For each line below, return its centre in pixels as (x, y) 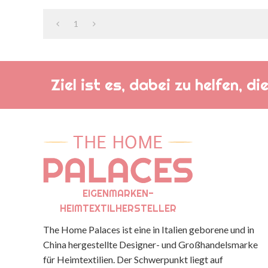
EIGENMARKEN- (118, 193)
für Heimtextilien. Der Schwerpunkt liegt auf (133, 259)
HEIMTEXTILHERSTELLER (118, 208)
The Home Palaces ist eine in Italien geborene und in (149, 229)
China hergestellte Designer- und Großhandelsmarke (150, 244)
